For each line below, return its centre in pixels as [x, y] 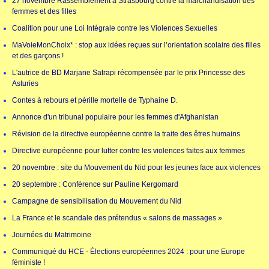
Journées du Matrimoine [52, 235]
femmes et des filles [44, 12]
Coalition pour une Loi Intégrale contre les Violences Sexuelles [115, 29]
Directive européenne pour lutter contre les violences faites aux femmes [128, 151]
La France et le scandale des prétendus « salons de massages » [117, 218]
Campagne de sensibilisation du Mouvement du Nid [97, 201]
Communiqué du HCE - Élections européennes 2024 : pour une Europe [128, 252]
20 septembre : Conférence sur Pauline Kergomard [95, 185]
